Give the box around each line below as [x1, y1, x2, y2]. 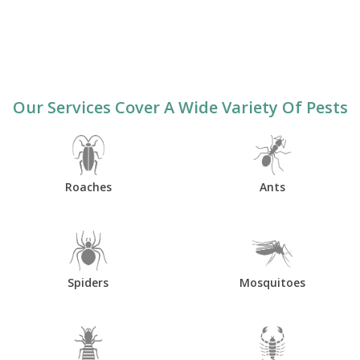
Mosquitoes [239, 274, 305, 290]
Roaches [64, 178, 112, 194]
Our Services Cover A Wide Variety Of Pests [12, 96, 348, 118]
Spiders [67, 274, 108, 290]
